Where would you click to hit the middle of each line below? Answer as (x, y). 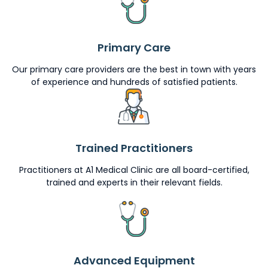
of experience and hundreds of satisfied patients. (134, 82)
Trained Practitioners (134, 148)
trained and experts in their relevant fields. (134, 183)
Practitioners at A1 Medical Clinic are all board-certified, (134, 170)
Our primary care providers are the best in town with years (134, 70)
